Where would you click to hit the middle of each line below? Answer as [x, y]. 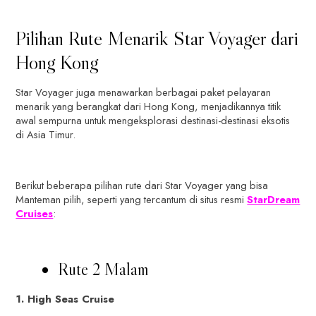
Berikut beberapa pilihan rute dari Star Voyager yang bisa [142, 185]
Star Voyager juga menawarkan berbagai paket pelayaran [144, 92]
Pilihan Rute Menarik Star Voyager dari [157, 38]
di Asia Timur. [46, 134]
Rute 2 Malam [104, 269]
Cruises [35, 213]
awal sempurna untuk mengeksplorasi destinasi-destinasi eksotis [153, 120]
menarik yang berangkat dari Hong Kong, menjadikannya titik [148, 106]
